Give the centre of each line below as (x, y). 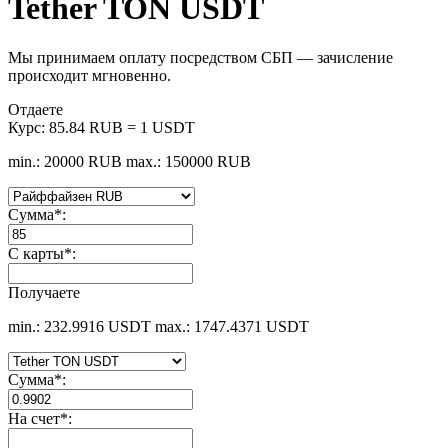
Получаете (44, 292)
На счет (34, 418)
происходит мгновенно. (89, 75)
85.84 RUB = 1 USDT (122, 127)
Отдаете (35, 109)
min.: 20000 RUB (65, 161)
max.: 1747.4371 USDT (232, 326)
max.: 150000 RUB (188, 161)
